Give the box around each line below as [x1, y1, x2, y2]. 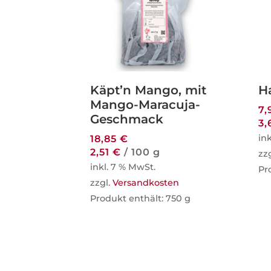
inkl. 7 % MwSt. [90, 161, 156, 172]
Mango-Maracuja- [90, 97, 201, 112]
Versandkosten [113, 177, 180, 188]
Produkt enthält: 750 [90, 192, 185, 204]
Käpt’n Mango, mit [90, 82, 207, 97]
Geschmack [90, 111, 164, 126]
